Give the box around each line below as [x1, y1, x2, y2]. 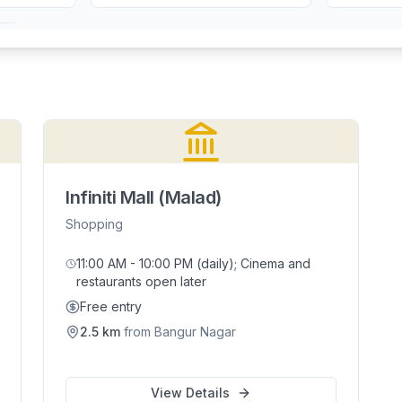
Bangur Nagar [154, 324, 237, 339]
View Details [150, 385, 230, 400]
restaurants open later [75, 274, 206, 289]
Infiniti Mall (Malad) [66, 187, 222, 208]
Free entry [80, 299, 143, 314]
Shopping [66, 216, 124, 232]
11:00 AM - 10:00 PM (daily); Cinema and [75, 256, 310, 271]
